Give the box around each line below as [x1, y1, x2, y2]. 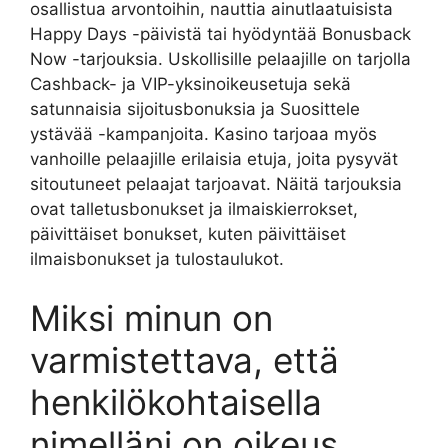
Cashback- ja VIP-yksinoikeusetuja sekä [30, 73, 351, 94]
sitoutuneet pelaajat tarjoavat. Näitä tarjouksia [30, 173, 402, 194]
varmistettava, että [30, 339, 339, 381]
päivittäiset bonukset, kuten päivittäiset [30, 223, 346, 244]
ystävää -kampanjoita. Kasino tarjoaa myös [30, 123, 377, 144]
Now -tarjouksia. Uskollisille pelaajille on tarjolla [30, 48, 411, 69]
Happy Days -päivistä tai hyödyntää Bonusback [30, 23, 411, 44]
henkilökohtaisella [30, 381, 322, 423]
